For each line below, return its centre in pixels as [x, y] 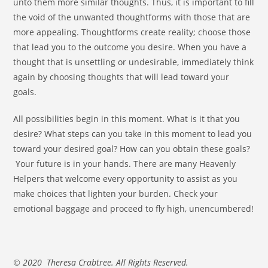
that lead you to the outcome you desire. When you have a [130, 47]
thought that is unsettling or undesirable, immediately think [134, 62]
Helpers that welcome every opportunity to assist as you [126, 179]
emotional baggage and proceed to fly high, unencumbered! [134, 209]
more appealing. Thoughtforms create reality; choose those [132, 32]
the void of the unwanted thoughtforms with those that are [132, 17]
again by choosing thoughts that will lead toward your [121, 77]
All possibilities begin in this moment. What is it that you [127, 119]
